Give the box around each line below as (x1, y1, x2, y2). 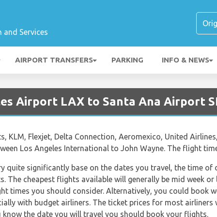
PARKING (111, 56, 143, 64)
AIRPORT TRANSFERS (15, 56, 93, 64)
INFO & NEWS (162, 56, 209, 64)
